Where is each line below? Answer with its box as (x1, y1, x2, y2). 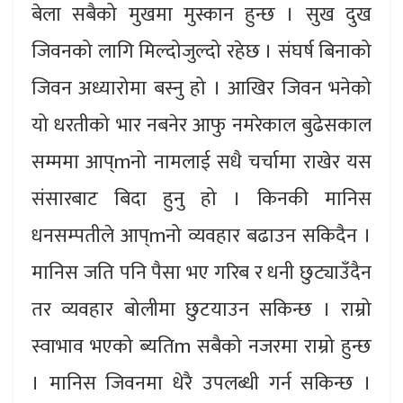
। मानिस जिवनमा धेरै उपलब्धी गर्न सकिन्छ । (31, 367, 372, 401)
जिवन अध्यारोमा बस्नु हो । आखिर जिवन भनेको (31, 72, 372, 106)
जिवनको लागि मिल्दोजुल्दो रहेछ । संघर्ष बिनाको (31, 35, 372, 69)
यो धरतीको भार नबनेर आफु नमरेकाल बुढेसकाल (31, 109, 372, 143)
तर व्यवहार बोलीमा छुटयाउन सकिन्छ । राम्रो (31, 293, 372, 327)
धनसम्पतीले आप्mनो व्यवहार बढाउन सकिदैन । (31, 219, 372, 254)
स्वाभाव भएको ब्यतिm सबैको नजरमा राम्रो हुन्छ (31, 330, 372, 364)
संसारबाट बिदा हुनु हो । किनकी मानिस (31, 183, 372, 217)
